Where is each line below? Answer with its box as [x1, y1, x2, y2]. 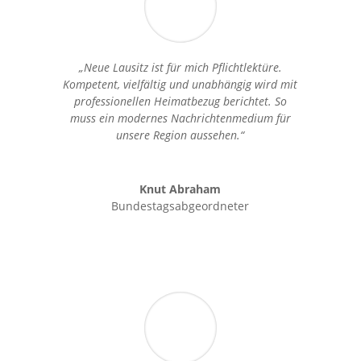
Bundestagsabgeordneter [111, 198, 250, 214]
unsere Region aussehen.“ [116, 127, 245, 143]
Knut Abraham [139, 181, 222, 197]
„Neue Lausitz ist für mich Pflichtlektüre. [78, 60, 282, 76]
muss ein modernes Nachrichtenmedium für [69, 110, 291, 127]
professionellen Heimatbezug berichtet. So [73, 93, 287, 110]
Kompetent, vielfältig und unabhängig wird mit [63, 77, 298, 93]
